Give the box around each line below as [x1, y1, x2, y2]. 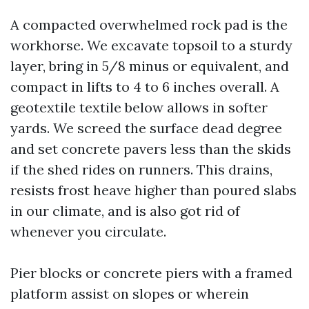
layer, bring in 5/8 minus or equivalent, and [10, 57, 289, 74]
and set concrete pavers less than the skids [10, 140, 291, 157]
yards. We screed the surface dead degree [10, 119, 282, 137]
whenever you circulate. [10, 223, 166, 240]
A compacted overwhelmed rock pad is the [10, 16, 288, 33]
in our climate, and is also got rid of [10, 202, 240, 219]
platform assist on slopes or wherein [10, 285, 249, 302]
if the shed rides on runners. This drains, [10, 161, 272, 178]
